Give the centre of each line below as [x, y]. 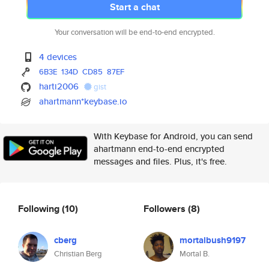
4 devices [58, 57]
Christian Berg [78, 254]
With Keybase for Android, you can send [173, 136]
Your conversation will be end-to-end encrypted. [134, 32]
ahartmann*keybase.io [83, 101]
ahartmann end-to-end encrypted [159, 149]
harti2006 [59, 86]
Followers [166, 208]
